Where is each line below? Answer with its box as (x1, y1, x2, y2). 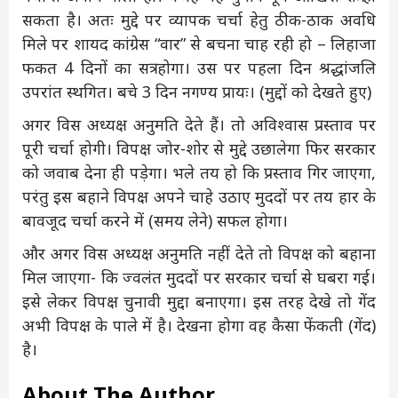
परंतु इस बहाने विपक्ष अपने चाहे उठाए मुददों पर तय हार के (22, 185, 376, 207)
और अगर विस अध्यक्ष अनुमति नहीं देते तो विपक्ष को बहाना (22, 242, 376, 264)
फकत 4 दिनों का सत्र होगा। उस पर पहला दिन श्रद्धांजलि (22, 56, 376, 78)
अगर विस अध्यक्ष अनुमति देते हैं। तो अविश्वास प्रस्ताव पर (22, 113, 376, 135)
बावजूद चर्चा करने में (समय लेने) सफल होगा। (22, 209, 288, 231)
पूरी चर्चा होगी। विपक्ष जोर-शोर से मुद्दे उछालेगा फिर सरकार (22, 137, 376, 159)
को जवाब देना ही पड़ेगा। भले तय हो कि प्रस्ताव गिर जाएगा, (22, 161, 376, 183)
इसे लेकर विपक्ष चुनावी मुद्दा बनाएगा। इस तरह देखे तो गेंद (22, 290, 376, 312)
